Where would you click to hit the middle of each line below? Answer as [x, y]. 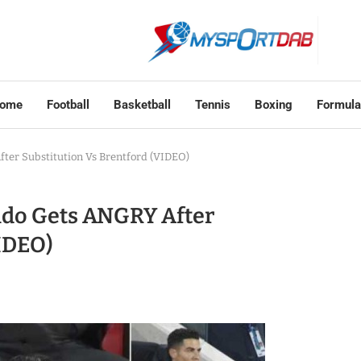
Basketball [142, 105]
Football [68, 105]
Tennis [212, 105]
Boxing [273, 105]
